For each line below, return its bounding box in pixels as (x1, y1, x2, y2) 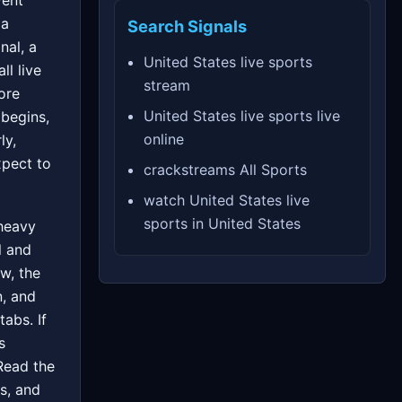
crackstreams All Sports (144, 161, 307, 179)
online (144, 130, 184, 149)
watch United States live (144, 191, 310, 210)
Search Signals (127, 16, 247, 37)
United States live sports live (144, 107, 340, 126)
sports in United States (144, 214, 301, 233)
